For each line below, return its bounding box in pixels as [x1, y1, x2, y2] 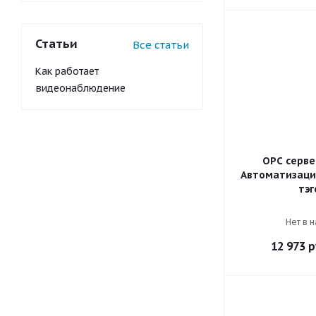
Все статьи [133, 38, 189, 51]
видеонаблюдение [35, 82, 126, 95]
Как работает [35, 65, 99, 78]
